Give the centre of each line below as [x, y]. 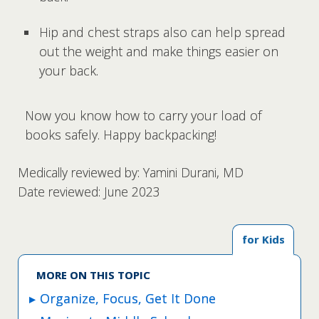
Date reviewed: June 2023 [89, 192]
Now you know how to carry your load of [143, 115]
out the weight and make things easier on [159, 51]
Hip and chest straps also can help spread [162, 32]
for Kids [263, 240]
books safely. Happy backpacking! [121, 135]
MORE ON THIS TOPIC [93, 274]
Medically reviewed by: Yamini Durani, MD [131, 173]
